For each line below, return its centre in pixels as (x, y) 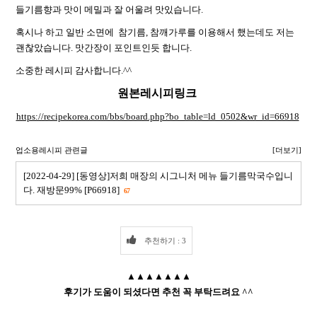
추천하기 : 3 (164, 241)
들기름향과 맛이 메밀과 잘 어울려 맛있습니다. (109, 10)
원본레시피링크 (158, 93)
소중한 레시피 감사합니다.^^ (75, 70)
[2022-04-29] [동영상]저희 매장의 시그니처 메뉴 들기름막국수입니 (158, 176)
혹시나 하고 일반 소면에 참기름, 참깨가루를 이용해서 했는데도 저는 (155, 32)
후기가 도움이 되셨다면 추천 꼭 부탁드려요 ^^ (158, 292)
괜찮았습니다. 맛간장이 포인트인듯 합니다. (104, 48)
